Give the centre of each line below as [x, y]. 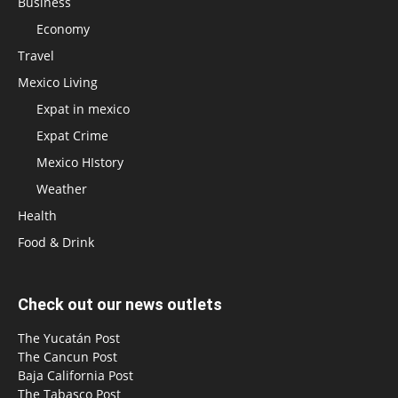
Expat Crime [72, 135]
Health [37, 215]
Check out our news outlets [120, 304]
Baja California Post [76, 375]
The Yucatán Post [69, 338]
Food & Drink [56, 242]
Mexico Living [58, 82]
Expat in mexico [83, 108]
